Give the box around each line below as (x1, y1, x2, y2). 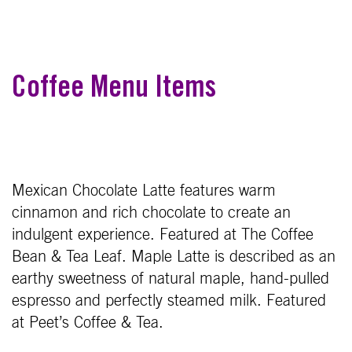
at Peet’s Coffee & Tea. (12, 314, 163, 331)
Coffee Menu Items (12, 75, 216, 105)
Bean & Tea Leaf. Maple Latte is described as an (12, 248, 335, 265)
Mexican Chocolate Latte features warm (12, 182, 276, 199)
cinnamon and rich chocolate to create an (12, 204, 291, 221)
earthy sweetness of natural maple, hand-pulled (12, 270, 329, 287)
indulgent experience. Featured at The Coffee (12, 226, 313, 243)
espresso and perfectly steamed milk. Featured (12, 292, 326, 309)
